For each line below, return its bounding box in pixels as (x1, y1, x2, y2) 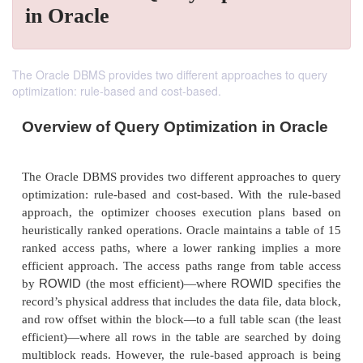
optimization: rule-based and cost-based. (12, 83, 221, 99)
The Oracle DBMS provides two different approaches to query (12, 66, 327, 83)
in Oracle (25, 4, 109, 28)
